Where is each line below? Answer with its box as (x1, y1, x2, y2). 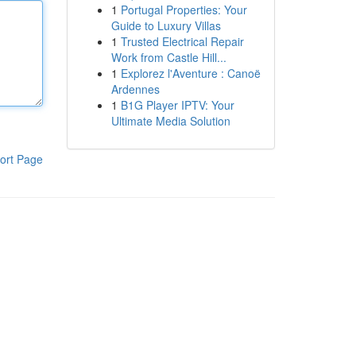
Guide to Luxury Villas (110, 17, 221, 33)
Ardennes (110, 81, 160, 97)
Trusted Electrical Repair (120, 33, 244, 49)
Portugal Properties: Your (120, 2, 247, 17)
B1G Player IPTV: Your (120, 97, 234, 113)
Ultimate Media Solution (110, 113, 230, 129)
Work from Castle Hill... (110, 49, 226, 65)
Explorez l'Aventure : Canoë (120, 65, 261, 81)
